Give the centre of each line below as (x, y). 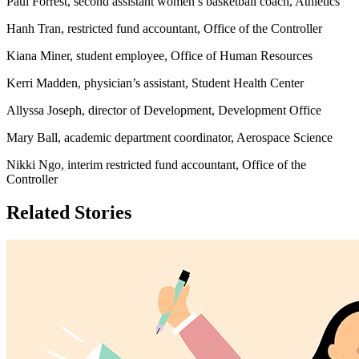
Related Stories (69, 213)
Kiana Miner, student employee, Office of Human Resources (161, 55)
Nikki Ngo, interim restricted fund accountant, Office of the (156, 164)
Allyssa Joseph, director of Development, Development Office (165, 110)
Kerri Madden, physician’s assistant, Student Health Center (157, 83)
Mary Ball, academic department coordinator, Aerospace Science (173, 137)
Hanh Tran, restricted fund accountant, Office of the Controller (167, 28)
